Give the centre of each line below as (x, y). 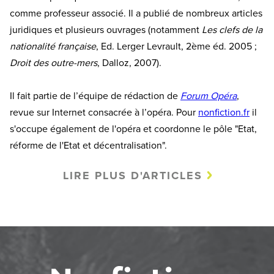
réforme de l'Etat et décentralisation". (88, 145)
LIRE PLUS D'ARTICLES (132, 175)
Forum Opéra (209, 96)
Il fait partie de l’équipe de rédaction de (95, 96)
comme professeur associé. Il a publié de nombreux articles (136, 13)
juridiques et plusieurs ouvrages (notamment (106, 30)
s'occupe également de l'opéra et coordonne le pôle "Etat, (133, 129)
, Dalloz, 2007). (129, 63)
